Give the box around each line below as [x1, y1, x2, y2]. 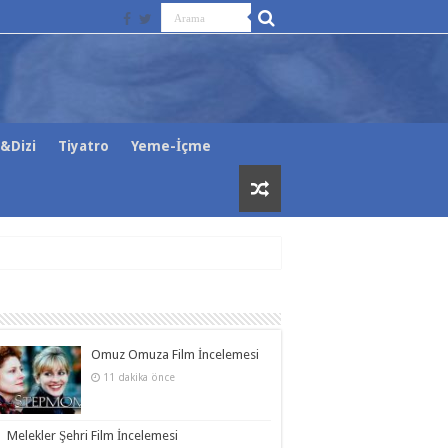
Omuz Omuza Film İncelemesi [91, 347, 259, 362]
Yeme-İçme [131, 138, 211, 154]
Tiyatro [58, 138, 109, 154]
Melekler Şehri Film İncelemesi [7, 428, 178, 444]
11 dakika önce [103, 371, 175, 383]
